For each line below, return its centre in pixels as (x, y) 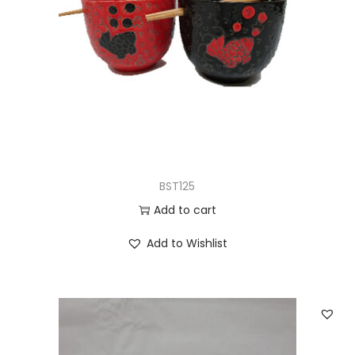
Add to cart (185, 210)
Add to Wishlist (187, 243)
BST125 (177, 186)
